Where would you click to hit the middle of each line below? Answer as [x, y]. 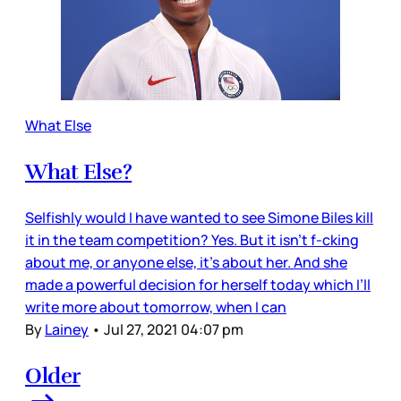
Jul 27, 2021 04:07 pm [174, 329]
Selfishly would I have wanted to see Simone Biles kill [199, 217]
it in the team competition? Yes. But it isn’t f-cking [192, 239]
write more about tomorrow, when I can [156, 307]
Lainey [67, 329]
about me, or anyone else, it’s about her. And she [186, 262]
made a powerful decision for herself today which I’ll [198, 284]
